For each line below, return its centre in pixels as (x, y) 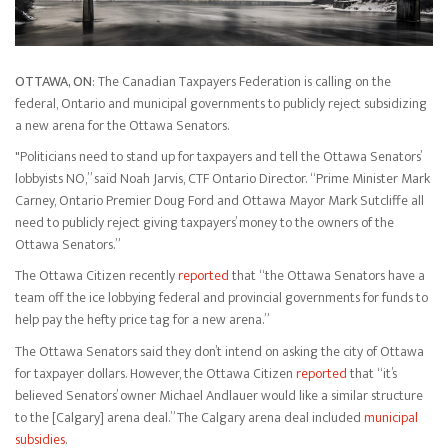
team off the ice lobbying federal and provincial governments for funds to (221, 298)
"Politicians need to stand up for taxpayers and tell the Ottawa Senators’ (218, 157)
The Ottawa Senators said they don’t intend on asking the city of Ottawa (219, 351)
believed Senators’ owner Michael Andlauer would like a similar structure (219, 395)
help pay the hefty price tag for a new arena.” (142, 320)
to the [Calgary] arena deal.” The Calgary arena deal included (189, 417)
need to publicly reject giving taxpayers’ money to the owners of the (204, 223)
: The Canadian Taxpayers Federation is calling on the (241, 81)
